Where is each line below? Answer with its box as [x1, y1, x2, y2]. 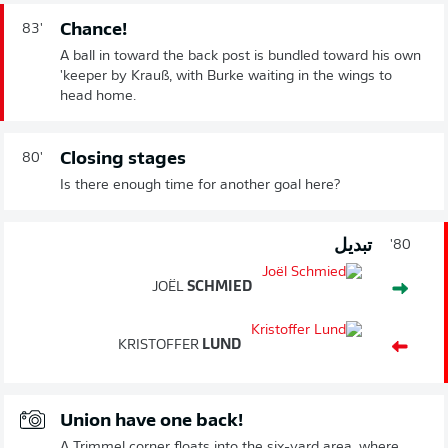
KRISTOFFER [118, 338, 199, 354]
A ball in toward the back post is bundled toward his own [60, 49, 421, 65]
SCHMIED [184, 280, 252, 296]
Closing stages [60, 150, 186, 170]
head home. [60, 89, 136, 105]
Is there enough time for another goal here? [60, 178, 340, 194]
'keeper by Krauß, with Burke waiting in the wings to [60, 69, 392, 85]
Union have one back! [60, 412, 243, 432]
